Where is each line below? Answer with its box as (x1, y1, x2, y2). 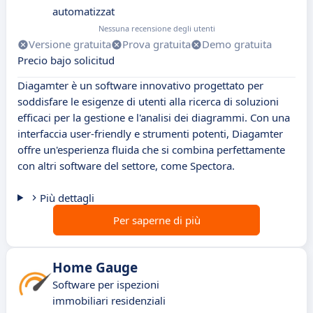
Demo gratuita (202, 37, 272, 52)
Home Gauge (52, 259, 138, 277)
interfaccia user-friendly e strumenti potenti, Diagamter (17, 126, 283, 141)
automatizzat (52, 4, 115, 19)
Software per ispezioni (52, 277, 159, 292)
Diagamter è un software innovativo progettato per (17, 78, 263, 93)
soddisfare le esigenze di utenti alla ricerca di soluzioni (17, 94, 279, 109)
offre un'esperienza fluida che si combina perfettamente (17, 143, 285, 157)
